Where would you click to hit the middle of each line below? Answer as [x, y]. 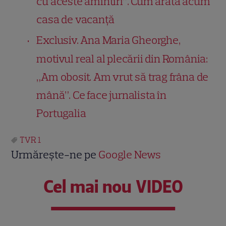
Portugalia [61, 113]
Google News [130, 154]
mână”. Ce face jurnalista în [101, 95]
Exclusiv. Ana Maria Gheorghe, [108, 40]
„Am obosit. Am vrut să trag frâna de [123, 77]
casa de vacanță [75, 19]
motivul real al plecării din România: [122, 59]
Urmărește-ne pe [55, 154]
